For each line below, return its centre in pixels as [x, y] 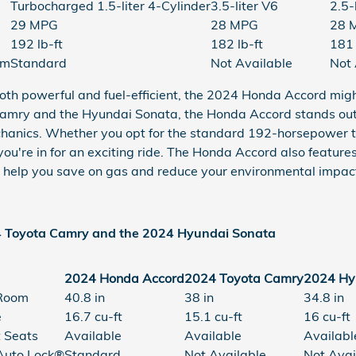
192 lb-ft [37, 43]
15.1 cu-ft [213, 316]
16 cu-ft [327, 316]
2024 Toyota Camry [244, 278]
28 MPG [234, 24]
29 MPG [34, 24]
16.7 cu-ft [93, 316]
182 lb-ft [237, 43]
